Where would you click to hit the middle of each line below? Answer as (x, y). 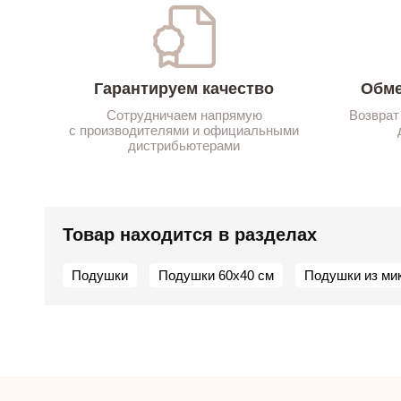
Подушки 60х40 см (216, 275)
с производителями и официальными (184, 130)
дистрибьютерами (184, 145)
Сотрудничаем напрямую (184, 115)
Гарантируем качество (184, 88)
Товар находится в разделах (190, 234)
